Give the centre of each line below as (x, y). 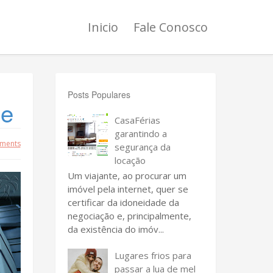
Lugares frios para (153, 255)
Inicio (103, 27)
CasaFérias (137, 120)
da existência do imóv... (116, 229)
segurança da (143, 147)
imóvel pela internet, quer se (128, 189)
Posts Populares (99, 94)
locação (130, 160)
